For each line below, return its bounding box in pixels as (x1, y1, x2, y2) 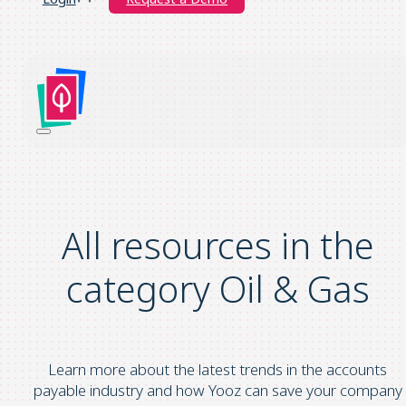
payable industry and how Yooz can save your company (33, 380, 402, 401)
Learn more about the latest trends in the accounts (48, 359, 387, 381)
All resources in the (61, 220, 374, 271)
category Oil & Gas (65, 264, 370, 314)
